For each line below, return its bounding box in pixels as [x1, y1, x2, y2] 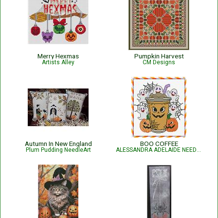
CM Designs [143, 59, 175, 66]
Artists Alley [42, 59, 74, 66]
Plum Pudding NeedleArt [25, 146, 91, 153]
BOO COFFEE [140, 140, 178, 147]
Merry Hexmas [37, 52, 79, 60]
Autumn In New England [24, 140, 92, 147]
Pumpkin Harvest [134, 52, 184, 60]
